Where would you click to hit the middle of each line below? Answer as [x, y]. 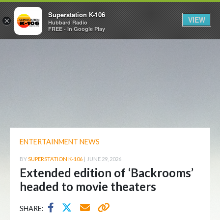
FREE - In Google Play [77, 28]
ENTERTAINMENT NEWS [60, 142]
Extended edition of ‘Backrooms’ [107, 173]
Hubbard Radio [68, 22]
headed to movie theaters [88, 186]
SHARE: [32, 208]
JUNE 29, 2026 [104, 159]
